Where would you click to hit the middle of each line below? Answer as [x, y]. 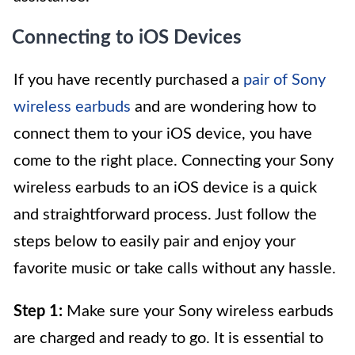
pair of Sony [284, 80]
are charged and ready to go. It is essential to [168, 339]
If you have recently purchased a [128, 80]
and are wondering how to [223, 107]
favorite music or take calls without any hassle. [175, 269]
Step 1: [38, 312]
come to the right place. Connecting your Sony [174, 161]
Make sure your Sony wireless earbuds [198, 312]
